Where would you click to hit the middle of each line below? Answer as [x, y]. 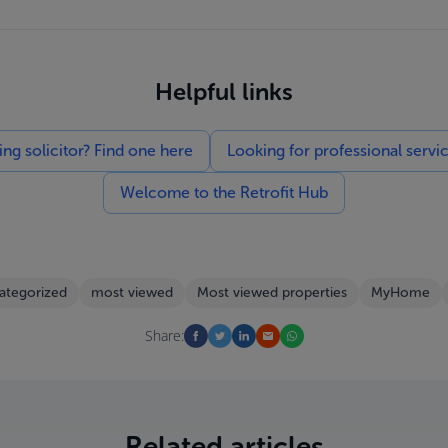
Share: [164, 335]
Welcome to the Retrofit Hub [224, 192]
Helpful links [224, 91]
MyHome [400, 292]
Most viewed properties [272, 292]
